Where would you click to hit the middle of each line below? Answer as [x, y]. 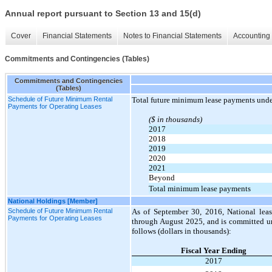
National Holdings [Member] [53, 201]
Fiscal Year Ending [213, 250]
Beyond [162, 177]
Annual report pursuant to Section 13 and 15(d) [103, 14]
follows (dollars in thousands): [182, 231]
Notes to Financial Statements [172, 36]
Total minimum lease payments [200, 188]
